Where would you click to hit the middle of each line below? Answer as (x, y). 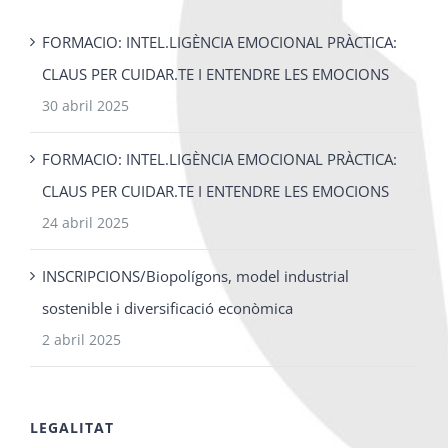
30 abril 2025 (85, 105)
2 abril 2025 (81, 339)
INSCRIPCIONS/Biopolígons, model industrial (195, 275)
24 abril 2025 (85, 222)
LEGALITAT (72, 427)
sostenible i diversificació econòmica (167, 307)
